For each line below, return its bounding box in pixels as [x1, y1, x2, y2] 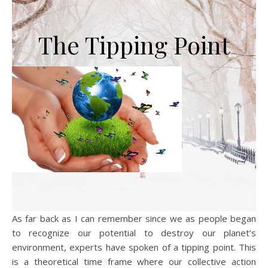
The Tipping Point [38, 29, 230, 61]
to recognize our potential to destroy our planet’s [12, 227, 256, 239]
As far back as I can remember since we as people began [12, 212, 256, 225]
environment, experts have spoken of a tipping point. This [12, 241, 256, 254]
